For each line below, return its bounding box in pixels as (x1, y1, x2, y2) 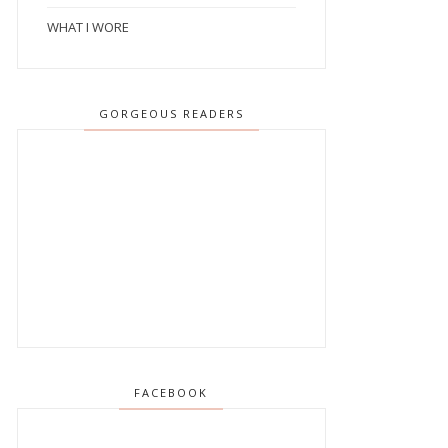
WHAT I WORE (46, 18, 129, 37)
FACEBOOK (134, 385, 209, 401)
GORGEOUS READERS (98, 106, 244, 122)
